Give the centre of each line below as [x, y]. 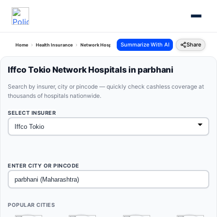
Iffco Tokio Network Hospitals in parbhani [91, 70]
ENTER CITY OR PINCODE [44, 166]
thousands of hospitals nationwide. [54, 96]
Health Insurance [54, 45]
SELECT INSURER [32, 113]
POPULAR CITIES [31, 205]
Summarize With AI [145, 45]
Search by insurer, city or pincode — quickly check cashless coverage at [106, 86]
